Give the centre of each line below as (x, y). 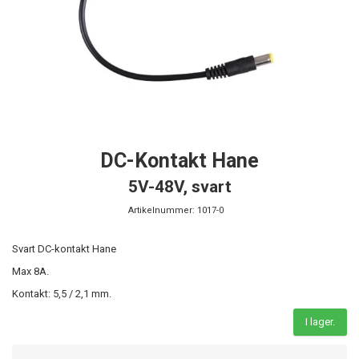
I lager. (320, 321)
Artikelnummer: (161, 210)
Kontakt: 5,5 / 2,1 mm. (62, 293)
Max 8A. (30, 271)
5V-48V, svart (179, 186)
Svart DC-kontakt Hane (64, 248)
